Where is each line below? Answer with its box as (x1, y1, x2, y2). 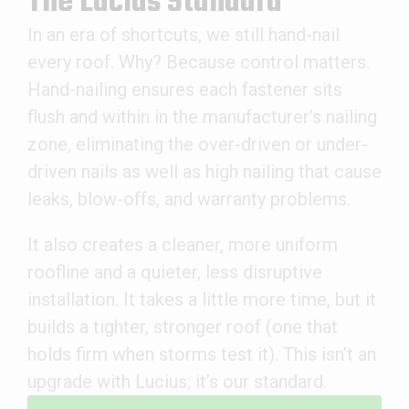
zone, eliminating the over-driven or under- (27, 133, 368, 156)
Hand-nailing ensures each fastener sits (27, 79, 342, 101)
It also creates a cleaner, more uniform (27, 234, 338, 257)
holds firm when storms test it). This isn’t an (27, 343, 376, 366)
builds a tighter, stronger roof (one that (27, 316, 338, 339)
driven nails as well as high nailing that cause (27, 161, 382, 184)
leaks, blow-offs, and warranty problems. (27, 188, 351, 211)
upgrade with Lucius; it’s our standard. (27, 371, 327, 393)
